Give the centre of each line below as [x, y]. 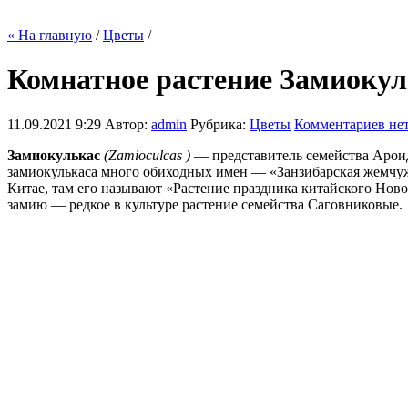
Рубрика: [220, 124]
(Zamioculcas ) [145, 155]
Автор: [128, 124]
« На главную [50, 35]
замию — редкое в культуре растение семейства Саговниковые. [205, 204]
